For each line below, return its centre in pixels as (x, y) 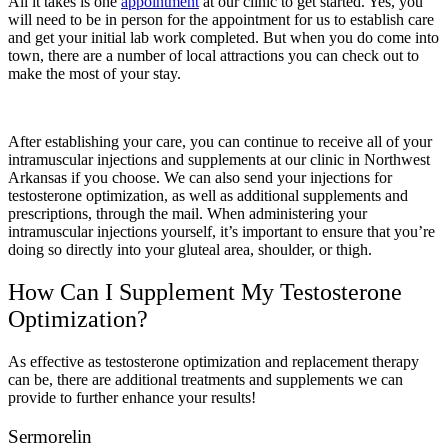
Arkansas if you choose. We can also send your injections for (200, 178)
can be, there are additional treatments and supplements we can (205, 380)
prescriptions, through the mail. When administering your (187, 214)
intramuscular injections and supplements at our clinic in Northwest (219, 160)
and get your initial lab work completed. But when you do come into (223, 38)
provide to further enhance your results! (132, 398)
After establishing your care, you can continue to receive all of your (220, 142)
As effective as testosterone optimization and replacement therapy (213, 362)
